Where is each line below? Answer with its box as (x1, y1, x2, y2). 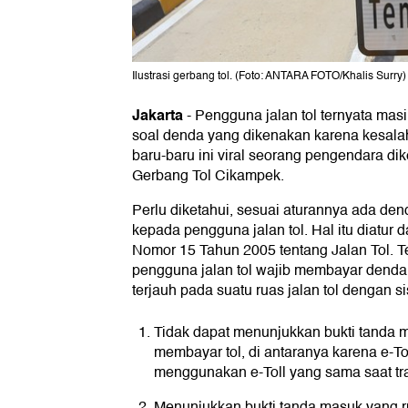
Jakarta (132, 102, 183, 127)
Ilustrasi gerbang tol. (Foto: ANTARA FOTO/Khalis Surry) (132, 66, 406, 85)
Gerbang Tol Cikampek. (132, 163, 284, 188)
